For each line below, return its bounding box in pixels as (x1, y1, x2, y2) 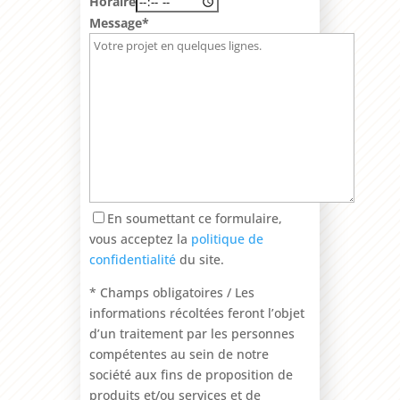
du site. (175, 250, 224, 268)
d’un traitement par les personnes (88, 324, 295, 342)
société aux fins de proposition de (88, 365, 293, 383)
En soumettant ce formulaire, (106, 209, 282, 227)
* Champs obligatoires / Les (88, 283, 254, 301)
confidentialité (88, 250, 176, 268)
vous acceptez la (88, 229, 191, 247)
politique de (190, 229, 263, 247)
